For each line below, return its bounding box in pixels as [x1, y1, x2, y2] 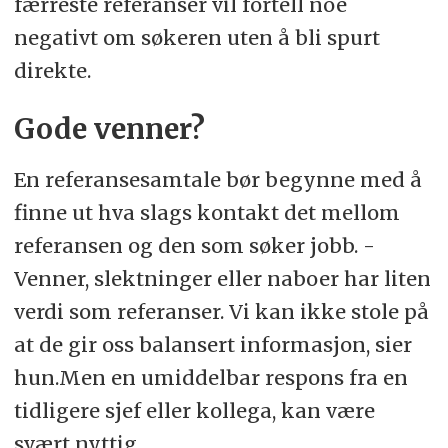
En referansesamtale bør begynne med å [13, 166, 422, 192]
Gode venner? [13, 111, 205, 147]
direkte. [13, 58, 91, 84]
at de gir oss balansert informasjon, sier [13, 331, 412, 357]
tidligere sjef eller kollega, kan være [13, 397, 375, 423]
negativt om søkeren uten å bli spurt [13, 25, 380, 51]
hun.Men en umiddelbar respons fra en [13, 364, 408, 390]
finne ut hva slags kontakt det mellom [13, 199, 400, 225]
